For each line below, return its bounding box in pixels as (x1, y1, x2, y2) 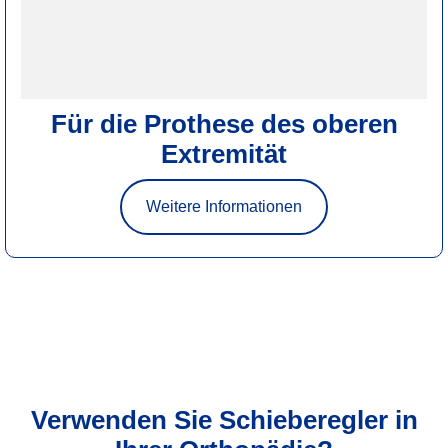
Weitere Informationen (146, 198, 302, 216)
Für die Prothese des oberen (50, 109, 398, 140)
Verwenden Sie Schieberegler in (30, 405, 418, 436)
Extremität (161, 139, 287, 170)
